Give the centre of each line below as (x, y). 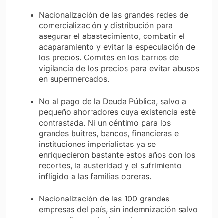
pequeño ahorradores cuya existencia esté (117, 112)
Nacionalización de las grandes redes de (114, 14)
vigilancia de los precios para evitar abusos (119, 68)
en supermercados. (74, 79)
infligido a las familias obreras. (95, 176)
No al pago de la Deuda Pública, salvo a (113, 101)
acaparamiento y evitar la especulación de (117, 46)
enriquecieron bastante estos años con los (117, 154)
